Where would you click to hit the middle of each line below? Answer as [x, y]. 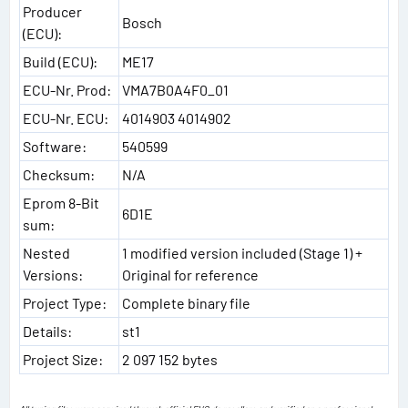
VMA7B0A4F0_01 [175, 90]
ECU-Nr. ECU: [66, 118]
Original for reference [190, 275]
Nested [46, 253]
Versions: [53, 275]
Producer [52, 11]
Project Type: [65, 303]
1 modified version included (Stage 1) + [242, 253]
